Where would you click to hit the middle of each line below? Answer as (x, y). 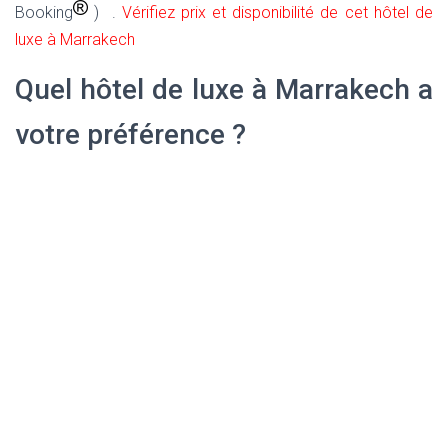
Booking (44, 12)
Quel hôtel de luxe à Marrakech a (224, 90)
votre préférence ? (130, 135)
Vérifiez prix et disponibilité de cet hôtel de (277, 12)
